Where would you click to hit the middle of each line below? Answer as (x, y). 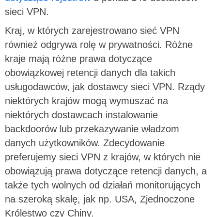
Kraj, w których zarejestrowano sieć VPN (92, 30)
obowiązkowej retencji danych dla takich (90, 72)
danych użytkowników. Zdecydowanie (85, 143)
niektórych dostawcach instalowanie (81, 115)
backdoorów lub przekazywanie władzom (92, 129)
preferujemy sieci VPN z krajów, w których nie (103, 157)
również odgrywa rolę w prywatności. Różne (99, 44)
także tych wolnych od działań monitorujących (103, 185)
